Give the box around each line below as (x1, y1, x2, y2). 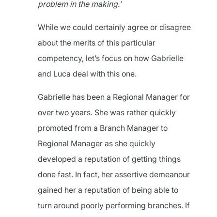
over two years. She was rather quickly (38, 108, 176, 117)
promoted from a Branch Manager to (38, 123, 168, 133)
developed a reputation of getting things (38, 154, 181, 164)
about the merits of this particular (38, 38, 155, 47)
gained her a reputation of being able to (38, 185, 178, 195)
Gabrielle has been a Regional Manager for (38, 92, 190, 102)
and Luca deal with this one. (38, 69, 137, 78)
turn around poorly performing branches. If (38, 201, 190, 210)
